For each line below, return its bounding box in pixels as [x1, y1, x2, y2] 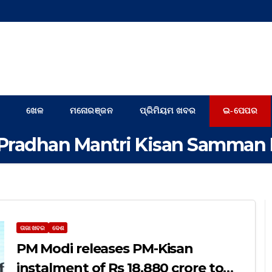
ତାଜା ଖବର [19, 224, 45, 232]
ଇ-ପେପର [222, 106, 257, 116]
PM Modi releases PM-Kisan [16, 240, 194, 257]
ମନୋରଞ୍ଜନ [70, 106, 113, 116]
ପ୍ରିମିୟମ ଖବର [140, 106, 196, 116]
